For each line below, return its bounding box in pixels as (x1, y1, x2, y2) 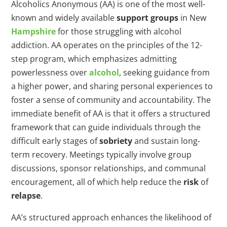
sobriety (99, 135, 133, 147)
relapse (11, 190, 41, 202)
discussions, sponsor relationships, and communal (11, 163, 206, 174)
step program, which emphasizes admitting (11, 53, 177, 65)
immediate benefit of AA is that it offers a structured (11, 108, 211, 120)
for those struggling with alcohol (56, 26, 182, 37)
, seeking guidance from (119, 67, 210, 79)
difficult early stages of (11, 135, 100, 147)
